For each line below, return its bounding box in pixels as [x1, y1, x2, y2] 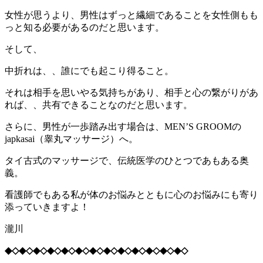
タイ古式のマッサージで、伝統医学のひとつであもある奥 [5, 155, 249, 166]
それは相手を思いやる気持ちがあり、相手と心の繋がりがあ [5, 87, 258, 97]
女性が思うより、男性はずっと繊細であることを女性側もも [5, 9, 258, 20]
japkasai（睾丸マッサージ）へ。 [5, 133, 138, 144]
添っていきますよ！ [5, 201, 89, 212]
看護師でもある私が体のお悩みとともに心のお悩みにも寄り [5, 189, 258, 200]
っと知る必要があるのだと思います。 [5, 22, 164, 32]
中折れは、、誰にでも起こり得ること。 [5, 65, 174, 76]
